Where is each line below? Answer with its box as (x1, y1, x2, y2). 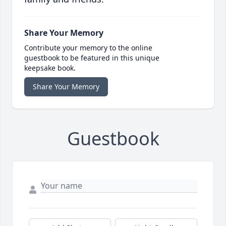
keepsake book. (24, 63, 76, 73)
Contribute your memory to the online (24, 43, 152, 53)
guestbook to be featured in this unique (24, 53, 159, 63)
